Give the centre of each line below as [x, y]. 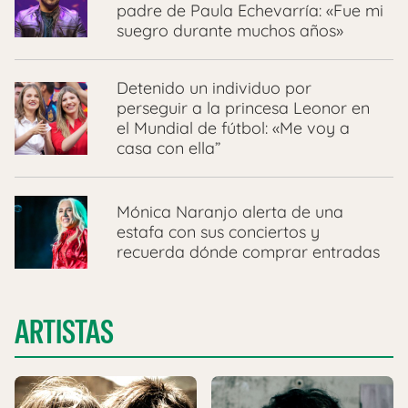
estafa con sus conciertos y [218, 231]
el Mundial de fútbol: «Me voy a [233, 127]
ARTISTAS [64, 331]
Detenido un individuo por [214, 87]
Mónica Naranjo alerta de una [230, 211]
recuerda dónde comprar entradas [248, 251]
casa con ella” [168, 148]
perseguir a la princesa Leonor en [243, 107]
